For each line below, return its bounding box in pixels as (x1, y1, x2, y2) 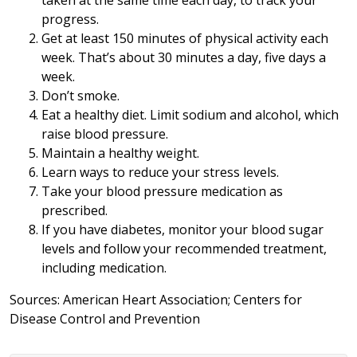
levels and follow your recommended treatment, (41, 240, 327, 258)
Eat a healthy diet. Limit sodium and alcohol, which (41, 106, 339, 124)
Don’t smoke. (41, 87, 120, 105)
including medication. (41, 259, 167, 277)
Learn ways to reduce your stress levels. (41, 163, 279, 182)
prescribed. (41, 202, 108, 220)
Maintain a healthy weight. (41, 144, 199, 163)
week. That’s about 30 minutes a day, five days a (41, 49, 326, 67)
